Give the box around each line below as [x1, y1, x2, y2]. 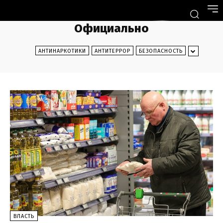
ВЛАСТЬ [13, 213, 34, 220]
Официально [74, 21, 149, 36]
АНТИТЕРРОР [94, 48, 130, 55]
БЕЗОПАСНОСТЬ [138, 48, 183, 55]
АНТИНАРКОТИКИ [38, 48, 86, 55]
